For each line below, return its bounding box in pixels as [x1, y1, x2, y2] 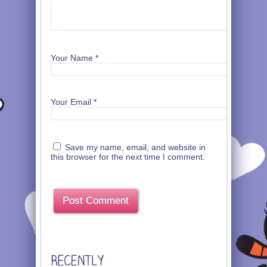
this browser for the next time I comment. [51, 151, 205, 162]
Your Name [51, 53, 93, 63]
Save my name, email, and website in [65, 142, 206, 152]
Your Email [51, 97, 91, 107]
